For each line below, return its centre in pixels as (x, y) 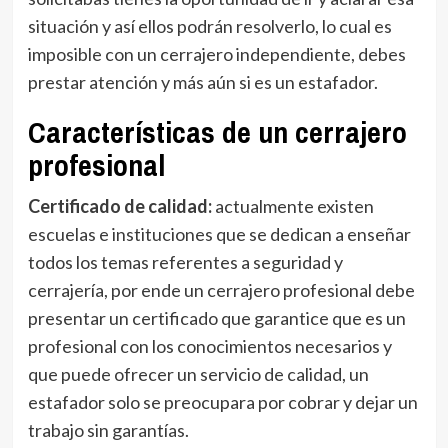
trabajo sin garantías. (109, 429)
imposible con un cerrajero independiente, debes (216, 53)
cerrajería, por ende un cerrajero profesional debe (221, 289)
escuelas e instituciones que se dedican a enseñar (219, 233)
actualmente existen (294, 205)
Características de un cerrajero (217, 131)
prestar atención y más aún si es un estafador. (204, 81)
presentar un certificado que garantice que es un (216, 317)
